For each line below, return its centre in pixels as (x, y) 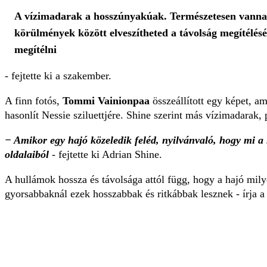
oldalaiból (27, 155)
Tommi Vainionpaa (106, 101)
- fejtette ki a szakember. (58, 76)
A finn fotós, (34, 101)
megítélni (35, 50)
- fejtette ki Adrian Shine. (105, 155)
